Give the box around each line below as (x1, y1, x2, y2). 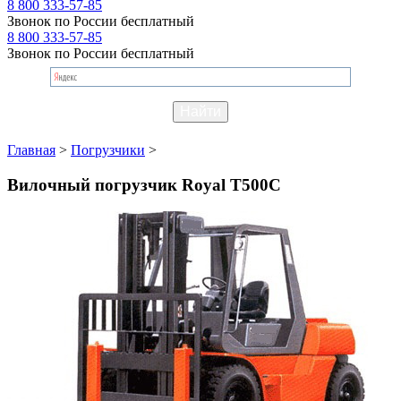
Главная (7, 141, 55, 158)
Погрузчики (71, 141, 145, 158)
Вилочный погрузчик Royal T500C (7, 175, 281, 194)
